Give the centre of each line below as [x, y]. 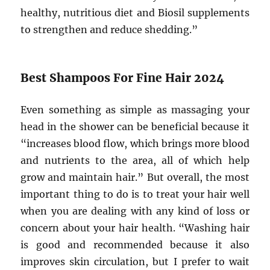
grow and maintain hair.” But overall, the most [135, 177]
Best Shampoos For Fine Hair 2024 [123, 78]
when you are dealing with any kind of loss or [135, 211]
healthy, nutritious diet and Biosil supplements [135, 13]
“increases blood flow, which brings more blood [135, 143]
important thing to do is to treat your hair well [135, 194]
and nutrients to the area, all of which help [135, 160]
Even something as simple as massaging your [135, 110]
